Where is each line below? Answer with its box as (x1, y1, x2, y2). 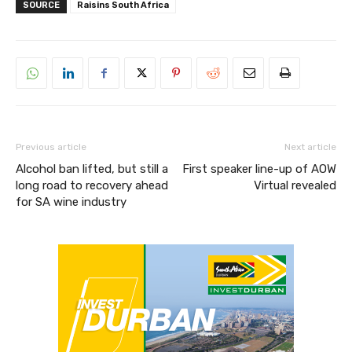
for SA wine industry (16, 195, 126, 210)
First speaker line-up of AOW (182, 162, 336, 177)
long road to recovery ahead (16, 178, 168, 193)
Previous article (16, 141, 86, 153)
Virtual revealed (254, 178, 336, 193)
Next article (284, 141, 336, 153)
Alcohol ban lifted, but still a (16, 162, 168, 177)
